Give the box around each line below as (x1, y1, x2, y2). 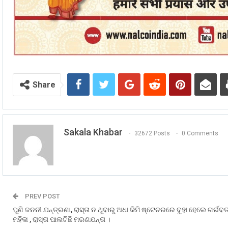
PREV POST (23, 192, 60, 201)
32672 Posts (134, 129, 170, 137)
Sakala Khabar (64, 127, 123, 138)
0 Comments (182, 129, 218, 137)
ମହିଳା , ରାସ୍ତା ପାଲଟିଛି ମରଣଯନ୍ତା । (13, 215, 110, 224)
